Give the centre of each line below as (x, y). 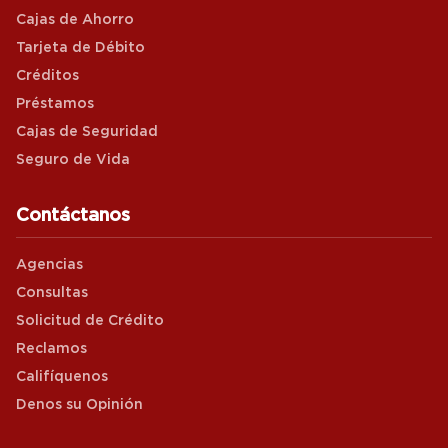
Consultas (52, 292)
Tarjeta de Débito (80, 47)
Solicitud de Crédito (90, 320)
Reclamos (51, 348)
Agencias (49, 264)
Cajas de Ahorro (75, 19)
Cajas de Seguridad (87, 131)
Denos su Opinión (79, 404)
